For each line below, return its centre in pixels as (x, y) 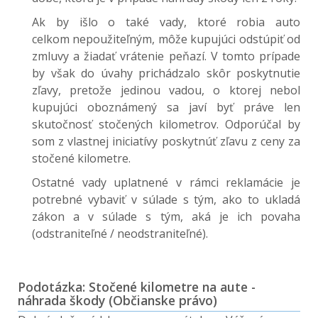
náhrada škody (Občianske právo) (117, 300)
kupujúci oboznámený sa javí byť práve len (166, 107)
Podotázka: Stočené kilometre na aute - (137, 287)
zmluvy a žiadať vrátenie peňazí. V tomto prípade (166, 56)
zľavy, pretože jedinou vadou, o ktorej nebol (166, 90)
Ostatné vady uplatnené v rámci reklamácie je (166, 182)
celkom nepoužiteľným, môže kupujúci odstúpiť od (166, 39)
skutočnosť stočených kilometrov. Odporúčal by (166, 124)
